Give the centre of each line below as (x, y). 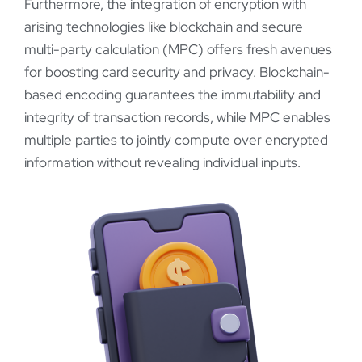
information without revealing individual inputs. (162, 162)
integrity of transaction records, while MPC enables (177, 117)
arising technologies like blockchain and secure (164, 26)
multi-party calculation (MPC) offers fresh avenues (178, 49)
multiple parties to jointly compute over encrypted (176, 139)
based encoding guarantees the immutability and (173, 94)
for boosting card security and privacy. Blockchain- (177, 72)
